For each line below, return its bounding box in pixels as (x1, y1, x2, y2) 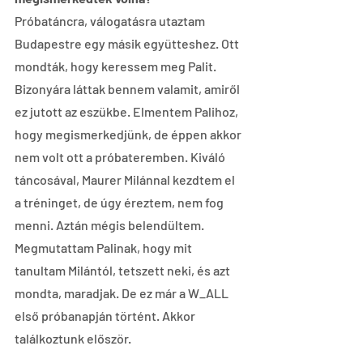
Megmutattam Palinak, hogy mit (15, 239, 194, 255)
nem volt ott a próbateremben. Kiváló (15, 148, 228, 164)
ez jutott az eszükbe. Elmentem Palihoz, (15, 103, 241, 119)
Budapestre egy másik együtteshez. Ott (15, 35, 241, 51)
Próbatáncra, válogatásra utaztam (15, 12, 207, 28)
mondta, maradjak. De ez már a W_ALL (15, 284, 231, 301)
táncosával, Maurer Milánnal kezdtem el (15, 171, 237, 187)
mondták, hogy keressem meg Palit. (15, 58, 219, 74)
